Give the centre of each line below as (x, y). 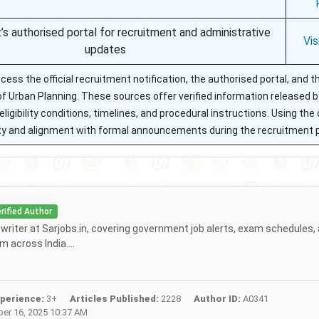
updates (106, 49)
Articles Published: (114, 299)
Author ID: (217, 299)
